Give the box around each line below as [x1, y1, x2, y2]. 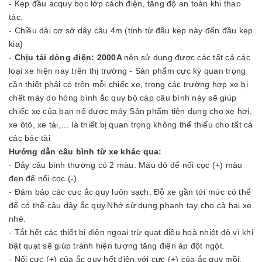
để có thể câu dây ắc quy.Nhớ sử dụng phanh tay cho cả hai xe [9, 200, 251, 210]
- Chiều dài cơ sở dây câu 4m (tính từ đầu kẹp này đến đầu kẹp [9, 25, 253, 35]
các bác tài [9, 133, 50, 143]
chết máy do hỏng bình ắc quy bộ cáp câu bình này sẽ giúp [9, 92, 236, 102]
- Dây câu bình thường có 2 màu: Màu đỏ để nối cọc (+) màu [9, 160, 243, 170]
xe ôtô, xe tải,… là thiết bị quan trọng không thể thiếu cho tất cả [9, 119, 253, 129]
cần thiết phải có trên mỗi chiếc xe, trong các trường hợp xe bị [9, 79, 248, 89]
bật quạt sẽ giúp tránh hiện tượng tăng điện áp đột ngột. [9, 240, 227, 250]
